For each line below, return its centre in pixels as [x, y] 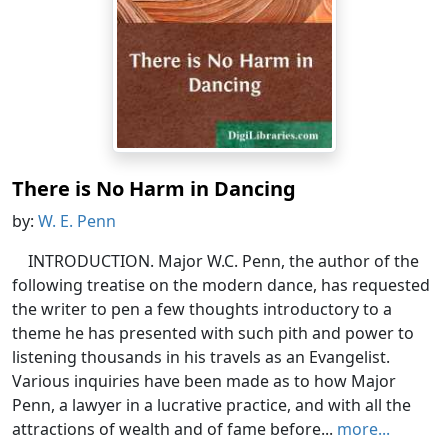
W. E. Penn [77, 220]
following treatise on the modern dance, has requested [221, 284]
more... [363, 428]
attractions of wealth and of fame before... [174, 428]
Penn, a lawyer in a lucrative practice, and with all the [211, 404]
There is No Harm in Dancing [154, 188]
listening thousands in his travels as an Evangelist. [201, 356]
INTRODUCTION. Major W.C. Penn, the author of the [223, 260]
